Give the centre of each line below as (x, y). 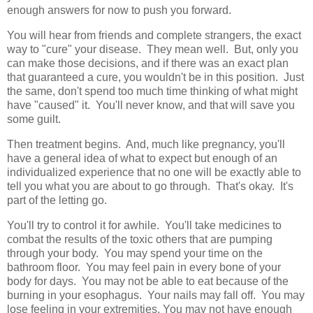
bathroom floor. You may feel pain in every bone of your (144, 267)
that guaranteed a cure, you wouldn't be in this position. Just (155, 78)
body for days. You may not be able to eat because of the (148, 281)
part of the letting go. (57, 200)
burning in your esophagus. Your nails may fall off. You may (156, 295)
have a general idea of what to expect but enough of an (142, 158)
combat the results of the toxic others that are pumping (140, 239)
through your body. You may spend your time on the (135, 253)
